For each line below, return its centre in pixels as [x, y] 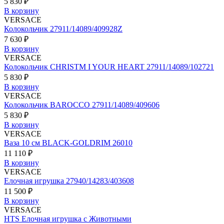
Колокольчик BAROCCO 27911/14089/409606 [82, 104]
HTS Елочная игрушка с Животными [68, 218]
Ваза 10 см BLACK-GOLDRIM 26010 [68, 142]
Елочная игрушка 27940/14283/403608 [69, 180]
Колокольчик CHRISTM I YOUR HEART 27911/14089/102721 [109, 66]
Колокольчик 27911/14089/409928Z [63, 28]
